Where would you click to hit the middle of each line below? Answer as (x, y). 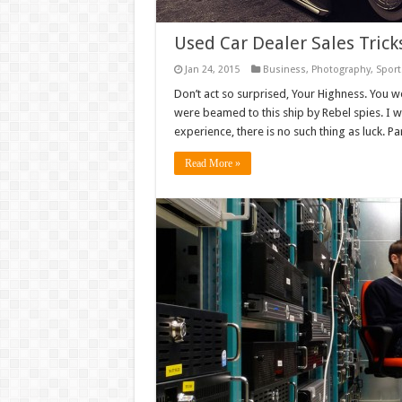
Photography (341, 70)
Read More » (212, 163)
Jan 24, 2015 (212, 70)
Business (284, 70)
